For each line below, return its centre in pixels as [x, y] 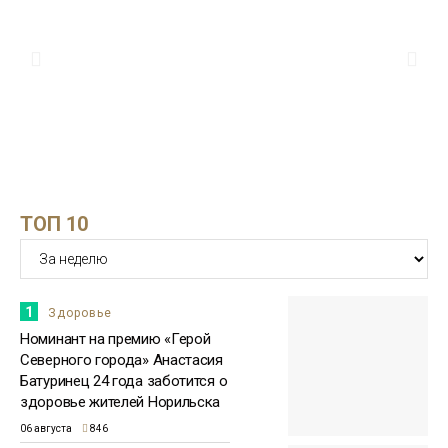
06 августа [46, 429]
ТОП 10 [54, 224]
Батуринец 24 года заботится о [124, 381]
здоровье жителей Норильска [120, 402]
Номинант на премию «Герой [115, 339]
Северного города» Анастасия [121, 360]
